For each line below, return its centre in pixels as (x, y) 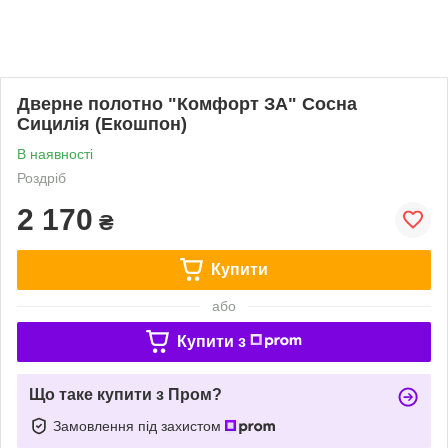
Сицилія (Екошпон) (102, 123)
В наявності (55, 153)
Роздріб (41, 177)
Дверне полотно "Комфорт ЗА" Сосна (187, 103)
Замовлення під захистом (139, 425)
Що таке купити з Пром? (125, 394)
